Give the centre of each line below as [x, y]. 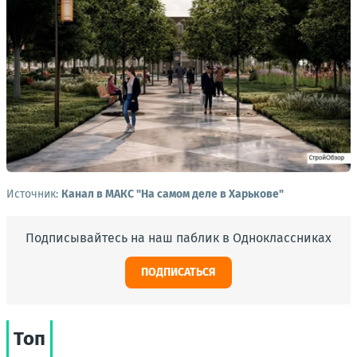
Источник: [34, 194]
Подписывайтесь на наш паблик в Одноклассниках [178, 238]
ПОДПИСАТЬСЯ [178, 273]
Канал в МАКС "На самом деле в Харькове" [173, 194]
